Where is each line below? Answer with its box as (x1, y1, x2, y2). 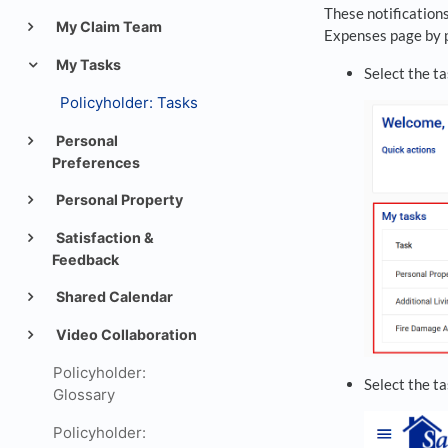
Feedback (52, 251, 120, 268)
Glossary (52, 385, 115, 404)
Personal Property (52, 191, 183, 208)
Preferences (52, 154, 141, 171)
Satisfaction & (52, 229, 154, 246)
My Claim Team (52, 18, 162, 35)
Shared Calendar (52, 288, 173, 305)
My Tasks (52, 56, 121, 73)
